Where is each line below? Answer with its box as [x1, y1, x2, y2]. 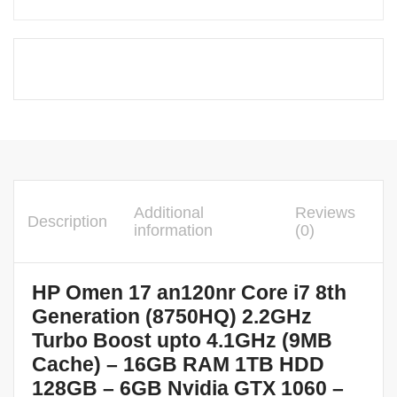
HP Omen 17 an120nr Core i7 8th [32, 281, 346, 304]
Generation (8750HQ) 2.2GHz [32, 305, 312, 328]
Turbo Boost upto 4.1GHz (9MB [32, 329, 332, 352]
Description [27, 213, 107, 230]
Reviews [295, 204, 356, 222]
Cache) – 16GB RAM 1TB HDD [32, 353, 324, 376]
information [134, 222, 213, 239]
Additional [134, 204, 204, 222]
